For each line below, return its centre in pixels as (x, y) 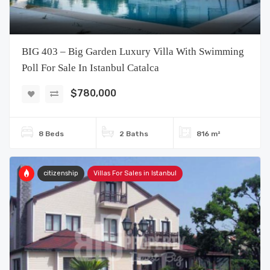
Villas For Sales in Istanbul (135, 173)
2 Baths (133, 134)
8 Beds (51, 134)
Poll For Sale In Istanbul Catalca (90, 68)
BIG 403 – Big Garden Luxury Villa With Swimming (133, 52)
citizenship (61, 173)
